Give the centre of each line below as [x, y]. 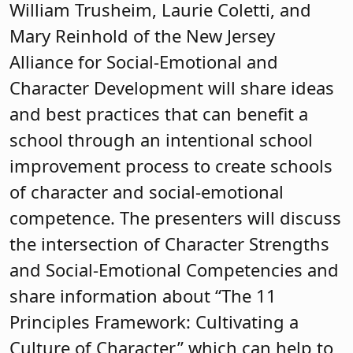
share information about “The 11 [143, 295]
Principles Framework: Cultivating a [154, 321]
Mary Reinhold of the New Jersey [142, 35]
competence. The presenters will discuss [175, 217]
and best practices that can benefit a [159, 113]
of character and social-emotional [147, 191]
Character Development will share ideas [172, 87]
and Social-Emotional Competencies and [174, 269]
